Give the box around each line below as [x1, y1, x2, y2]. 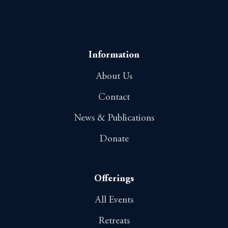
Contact [98, 92, 130, 102]
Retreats [98, 216, 130, 226]
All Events [95, 195, 133, 205]
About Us [96, 71, 132, 81]
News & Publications [74, 113, 154, 123]
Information [89, 50, 139, 60]
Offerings [94, 174, 134, 184]
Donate [99, 134, 129, 144]
